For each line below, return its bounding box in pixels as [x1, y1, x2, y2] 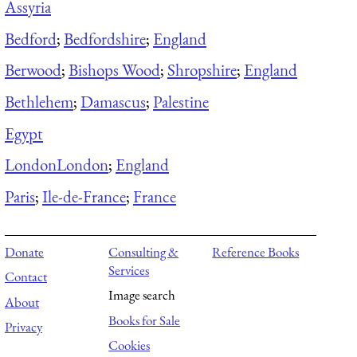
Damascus [80, 90, 146, 112]
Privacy [5, 318, 42, 336]
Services [108, 261, 150, 279]
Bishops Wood [69, 59, 160, 81]
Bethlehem [5, 90, 73, 112]
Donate [5, 242, 44, 261]
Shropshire [167, 59, 237, 81]
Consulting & [108, 242, 179, 261]
